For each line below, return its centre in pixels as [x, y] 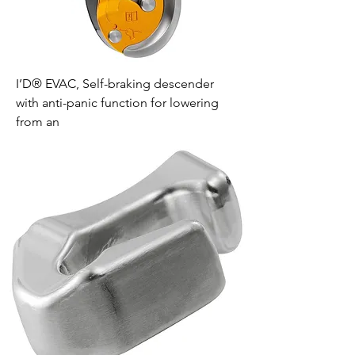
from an [38, 122]
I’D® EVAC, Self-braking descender [115, 84]
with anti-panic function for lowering [117, 103]
